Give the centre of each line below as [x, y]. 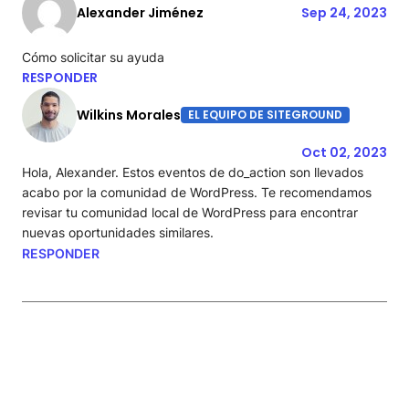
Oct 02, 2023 [344, 152]
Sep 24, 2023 [344, 12]
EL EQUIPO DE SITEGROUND [265, 114]
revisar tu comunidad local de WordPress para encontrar [190, 212]
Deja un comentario [128, 358]
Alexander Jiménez [140, 12]
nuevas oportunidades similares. [118, 232]
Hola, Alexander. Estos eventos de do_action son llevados [193, 172]
